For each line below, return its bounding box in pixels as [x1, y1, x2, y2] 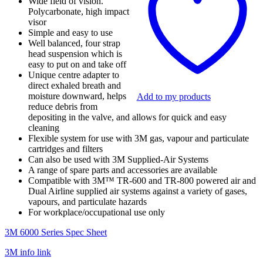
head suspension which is [28, 49, 122, 59]
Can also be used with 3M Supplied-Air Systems [28, 154, 208, 165]
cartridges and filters [28, 144, 103, 154]
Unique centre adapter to [28, 70, 119, 80]
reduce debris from [28, 102, 97, 112]
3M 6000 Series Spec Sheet [5, 227, 107, 238]
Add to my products [136, 91, 211, 102]
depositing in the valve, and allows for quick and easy [28, 112, 227, 123]
